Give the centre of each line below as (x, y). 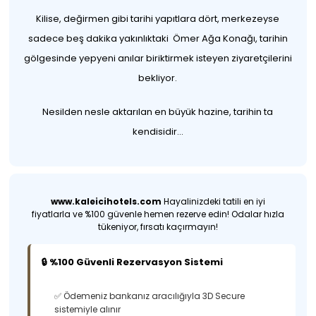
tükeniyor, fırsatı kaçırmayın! (158, 227)
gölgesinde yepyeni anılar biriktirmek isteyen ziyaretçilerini (158, 58)
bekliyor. (158, 78)
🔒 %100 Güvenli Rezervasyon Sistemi (133, 262)
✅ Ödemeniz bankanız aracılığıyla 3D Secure (150, 296)
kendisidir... (158, 132)
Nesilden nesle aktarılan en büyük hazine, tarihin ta (158, 112)
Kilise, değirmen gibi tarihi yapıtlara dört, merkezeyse (158, 19)
